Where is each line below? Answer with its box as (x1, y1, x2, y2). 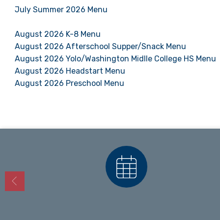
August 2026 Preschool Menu (15, 79, 124, 88)
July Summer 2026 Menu (15, 5, 108, 15)
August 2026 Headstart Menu (15, 66, 125, 76)
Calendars (104, 195, 149, 207)
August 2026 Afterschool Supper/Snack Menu (15, 42, 186, 52)
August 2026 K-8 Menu (15, 29, 101, 39)
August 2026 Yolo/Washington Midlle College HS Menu (15, 54, 216, 64)
